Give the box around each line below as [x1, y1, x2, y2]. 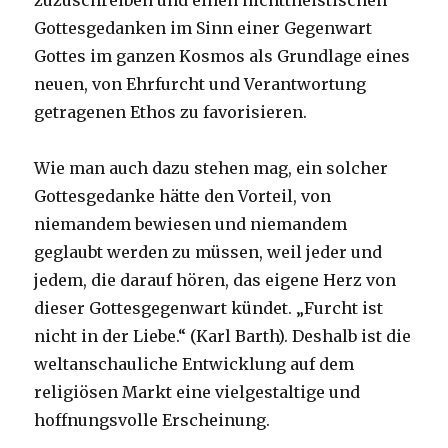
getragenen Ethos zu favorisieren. [34, 102, 308, 123]
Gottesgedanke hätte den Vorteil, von [34, 186, 332, 207]
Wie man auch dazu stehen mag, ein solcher [34, 158, 389, 179]
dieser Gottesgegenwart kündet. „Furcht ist [34, 298, 384, 319]
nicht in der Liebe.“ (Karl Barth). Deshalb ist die [34, 326, 412, 347]
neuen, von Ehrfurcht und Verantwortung [34, 74, 367, 95]
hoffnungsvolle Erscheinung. [34, 410, 271, 431]
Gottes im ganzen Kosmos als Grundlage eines [34, 46, 411, 67]
